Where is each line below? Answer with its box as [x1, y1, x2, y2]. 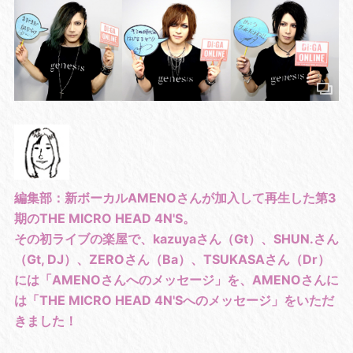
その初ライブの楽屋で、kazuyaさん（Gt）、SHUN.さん [13, 230, 339, 247]
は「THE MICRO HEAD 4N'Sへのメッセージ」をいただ [13, 292, 334, 308]
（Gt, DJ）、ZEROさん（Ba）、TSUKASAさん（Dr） [13, 251, 330, 267]
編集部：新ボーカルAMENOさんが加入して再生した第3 [13, 189, 336, 206]
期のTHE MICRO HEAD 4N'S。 [13, 210, 195, 226]
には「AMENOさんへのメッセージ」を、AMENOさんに [13, 271, 339, 288]
